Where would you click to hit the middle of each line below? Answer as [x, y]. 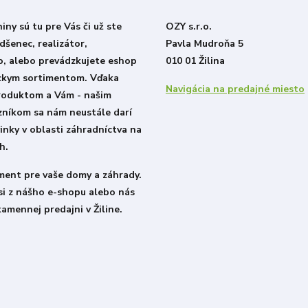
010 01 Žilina [195, 61]
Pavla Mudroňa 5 [204, 44]
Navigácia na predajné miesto [235, 89]
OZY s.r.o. [188, 27]
